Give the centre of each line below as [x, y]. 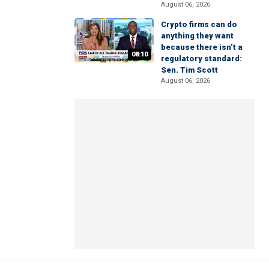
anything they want [197, 36]
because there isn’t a [202, 47]
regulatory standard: [201, 59]
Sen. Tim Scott [189, 70]
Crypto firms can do [199, 25]
